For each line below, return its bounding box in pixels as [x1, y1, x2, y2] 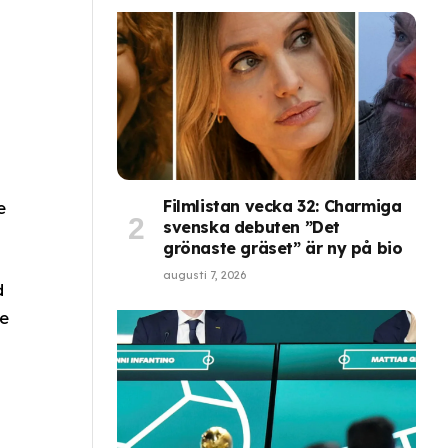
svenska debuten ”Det [163, 217, 341, 238]
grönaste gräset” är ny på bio [163, 238, 403, 259]
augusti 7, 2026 [163, 268, 246, 283]
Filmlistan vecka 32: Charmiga [163, 196, 402, 217]
